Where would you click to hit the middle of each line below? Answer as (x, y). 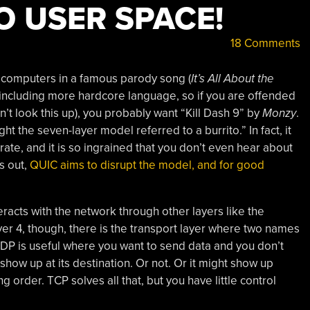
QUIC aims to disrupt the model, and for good (147, 165)
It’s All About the (232, 78)
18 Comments (264, 43)
